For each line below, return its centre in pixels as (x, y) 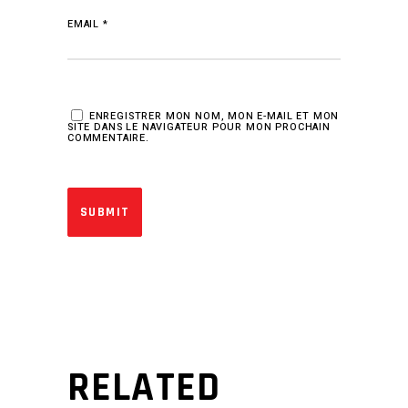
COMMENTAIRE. (108, 138)
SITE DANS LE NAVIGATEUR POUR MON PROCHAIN (199, 127)
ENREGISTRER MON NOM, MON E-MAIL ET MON (214, 117)
